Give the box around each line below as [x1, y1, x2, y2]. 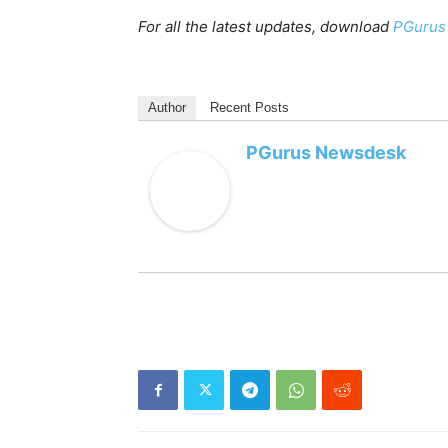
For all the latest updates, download [138, 17, 393, 36]
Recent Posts [210, 100, 289, 115]
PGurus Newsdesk [246, 142, 406, 163]
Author [148, 100, 186, 115]
